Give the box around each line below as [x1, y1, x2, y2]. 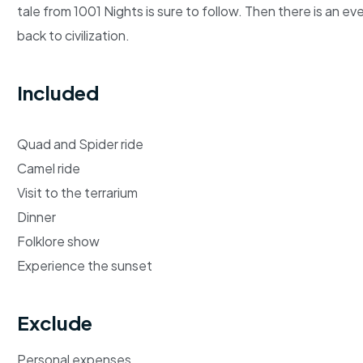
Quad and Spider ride [17, 135, 143, 152]
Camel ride [17, 159, 80, 177]
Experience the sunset [17, 256, 152, 274]
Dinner [17, 207, 56, 225]
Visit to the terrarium [17, 183, 138, 201]
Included [17, 79, 99, 105]
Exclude [17, 310, 92, 335]
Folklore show [17, 232, 100, 250]
